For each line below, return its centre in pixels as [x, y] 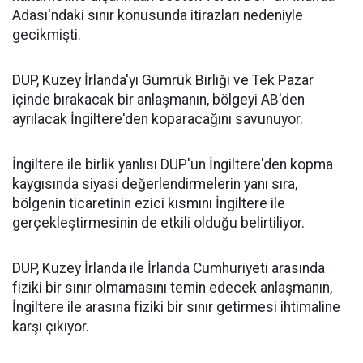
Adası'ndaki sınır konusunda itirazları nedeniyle [158, 15]
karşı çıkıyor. [51, 327]
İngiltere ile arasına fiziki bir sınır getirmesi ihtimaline [176, 307]
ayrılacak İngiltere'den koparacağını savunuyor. [158, 119]
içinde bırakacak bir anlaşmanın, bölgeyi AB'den [158, 100]
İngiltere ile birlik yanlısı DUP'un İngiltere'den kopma [173, 164]
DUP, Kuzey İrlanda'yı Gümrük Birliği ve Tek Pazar [163, 80]
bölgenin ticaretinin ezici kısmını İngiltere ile [149, 203]
